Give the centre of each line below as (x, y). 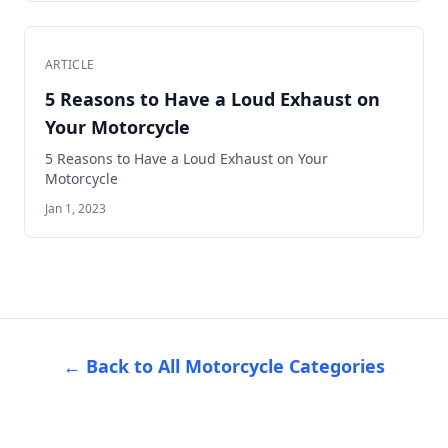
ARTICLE (70, 64)
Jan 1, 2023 (75, 208)
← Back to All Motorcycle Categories (224, 366)
